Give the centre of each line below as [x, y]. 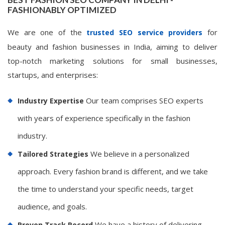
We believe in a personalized [139, 153]
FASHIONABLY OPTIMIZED [62, 10]
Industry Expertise [51, 100]
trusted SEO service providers [145, 32]
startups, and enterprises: [53, 75]
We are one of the [47, 32]
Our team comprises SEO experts [144, 100]
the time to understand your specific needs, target [105, 189]
